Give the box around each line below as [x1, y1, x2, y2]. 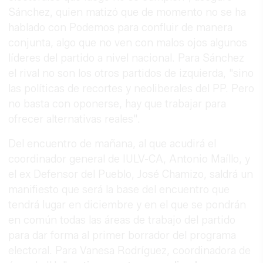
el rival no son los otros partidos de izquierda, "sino [8, 66, 254, 80]
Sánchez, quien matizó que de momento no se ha [8, 5, 247, 19]
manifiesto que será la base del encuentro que [8, 183, 230, 196]
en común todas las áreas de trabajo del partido [8, 213, 236, 227]
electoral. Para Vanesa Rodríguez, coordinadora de [8, 244, 251, 257]
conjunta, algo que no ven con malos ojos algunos [8, 36, 248, 49]
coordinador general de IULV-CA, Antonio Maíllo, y [8, 152, 251, 166]
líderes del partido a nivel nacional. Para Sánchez [8, 51, 245, 65]
